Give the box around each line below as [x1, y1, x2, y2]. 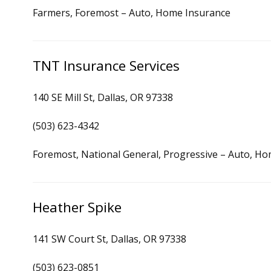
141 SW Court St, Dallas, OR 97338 [33, 232, 186, 246]
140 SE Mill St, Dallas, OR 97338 [33, 91, 173, 104]
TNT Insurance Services [33, 56, 180, 75]
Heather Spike [33, 198, 122, 217]
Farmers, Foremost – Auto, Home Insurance [33, 6, 230, 19]
